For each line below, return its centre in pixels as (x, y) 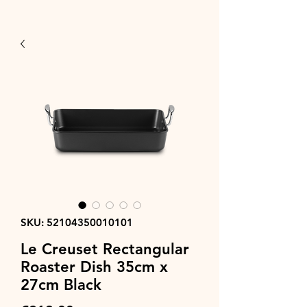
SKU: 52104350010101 (77, 222)
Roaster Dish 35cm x (94, 267)
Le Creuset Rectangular (105, 249)
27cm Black (61, 285)
